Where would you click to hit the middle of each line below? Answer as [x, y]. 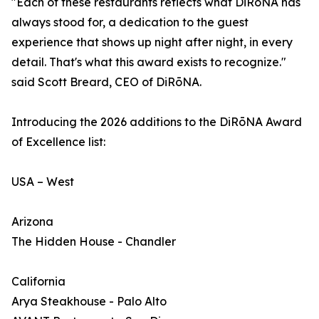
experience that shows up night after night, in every [152, 42]
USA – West [43, 182]
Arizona [32, 221]
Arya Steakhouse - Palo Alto [89, 301]
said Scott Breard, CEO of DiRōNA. [106, 82]
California [38, 281]
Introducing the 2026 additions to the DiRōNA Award [157, 122]
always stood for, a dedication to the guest [130, 22]
